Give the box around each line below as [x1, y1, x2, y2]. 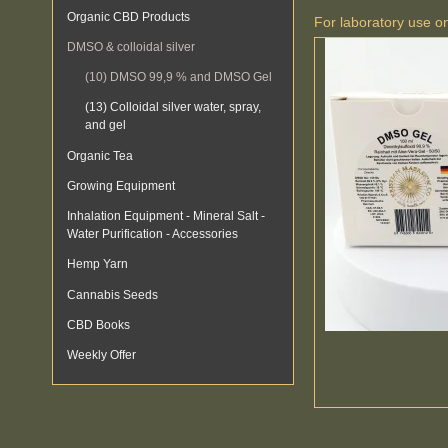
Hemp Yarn [67, 257, 128, 272]
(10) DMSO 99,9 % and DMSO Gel [84, 70, 272, 85]
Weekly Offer [67, 348, 136, 363]
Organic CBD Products [67, 9, 190, 24]
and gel [84, 118, 126, 133]
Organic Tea [67, 148, 133, 163]
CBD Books [67, 317, 130, 332]
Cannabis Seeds [67, 287, 158, 302]
